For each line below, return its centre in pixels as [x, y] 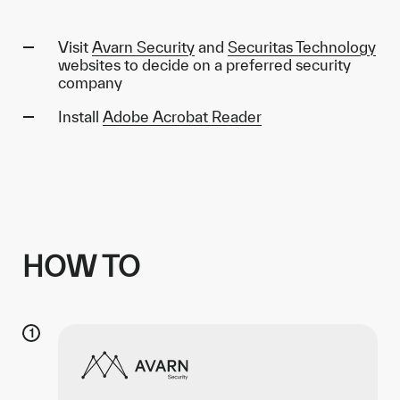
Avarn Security [143, 47]
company [90, 83]
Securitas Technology [302, 47]
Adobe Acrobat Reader [182, 117]
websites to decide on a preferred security [204, 65]
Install [80, 117]
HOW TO [81, 266]
